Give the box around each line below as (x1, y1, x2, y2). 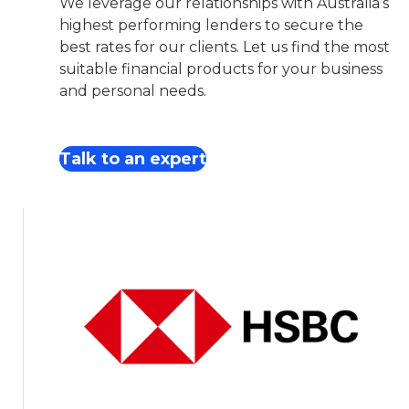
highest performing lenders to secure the (58, 16, 363, 34)
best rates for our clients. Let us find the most (58, 37, 390, 56)
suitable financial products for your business (58, 59, 383, 78)
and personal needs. (58, 81, 206, 100)
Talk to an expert (58, 148, 206, 169)
